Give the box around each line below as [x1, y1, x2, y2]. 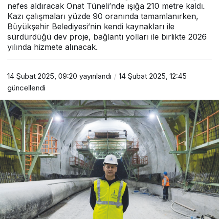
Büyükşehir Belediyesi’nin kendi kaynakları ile [7, 22, 175, 32]
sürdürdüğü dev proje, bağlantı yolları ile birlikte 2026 [7, 32, 207, 42]
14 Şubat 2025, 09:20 [7, 71, 77, 81]
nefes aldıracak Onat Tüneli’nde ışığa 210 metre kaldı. [7, 1, 205, 11]
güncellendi [7, 83, 45, 92]
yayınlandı [77, 71, 111, 81]
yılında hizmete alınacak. [7, 42, 98, 52]
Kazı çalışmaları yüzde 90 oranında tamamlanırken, [7, 11, 198, 22]
